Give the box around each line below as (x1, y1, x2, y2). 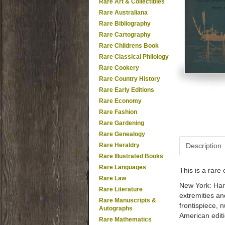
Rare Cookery (99, 64, 139, 71)
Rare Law (99, 175, 126, 182)
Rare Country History (99, 75, 160, 82)
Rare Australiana (99, 9, 148, 16)
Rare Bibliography (99, 20, 151, 27)
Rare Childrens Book (99, 42, 159, 49)
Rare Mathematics (99, 216, 152, 223)
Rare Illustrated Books (99, 153, 163, 160)
